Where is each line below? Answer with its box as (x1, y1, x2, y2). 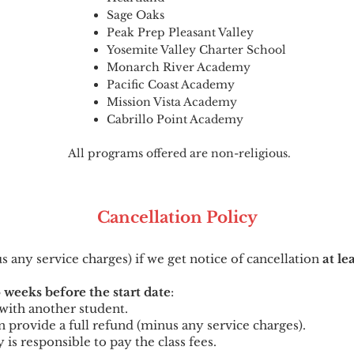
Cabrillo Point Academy (107, 112, 243, 126)
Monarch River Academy (107, 60, 250, 74)
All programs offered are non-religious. (64, 146, 291, 160)
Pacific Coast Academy (107, 77, 235, 92)
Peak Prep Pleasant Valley (107, 25, 254, 40)
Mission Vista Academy (107, 95, 237, 109)
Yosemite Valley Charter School (107, 43, 286, 57)
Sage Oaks (107, 8, 164, 22)
